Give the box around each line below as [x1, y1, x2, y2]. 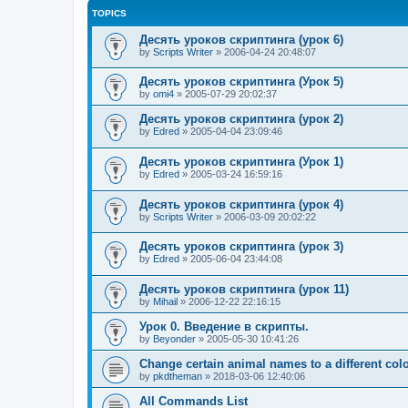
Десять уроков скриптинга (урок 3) [139, 240, 343, 254]
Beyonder [153, 332, 196, 344]
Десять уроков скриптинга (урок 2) [139, 112, 343, 127]
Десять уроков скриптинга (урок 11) [139, 281, 349, 296]
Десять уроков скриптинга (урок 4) [139, 197, 343, 211]
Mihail [153, 295, 178, 307]
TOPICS [92, 7, 127, 18]
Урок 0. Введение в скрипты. [139, 319, 309, 333]
